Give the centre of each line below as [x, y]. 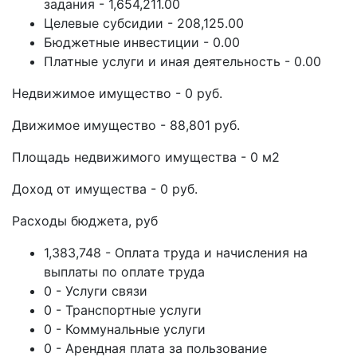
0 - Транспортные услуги [123, 310]
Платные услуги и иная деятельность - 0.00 [182, 61]
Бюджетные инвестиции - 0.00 [142, 42]
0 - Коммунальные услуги [125, 329]
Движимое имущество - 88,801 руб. [126, 125]
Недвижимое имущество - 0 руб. [117, 93]
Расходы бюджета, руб [85, 221]
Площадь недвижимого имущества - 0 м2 [146, 157]
